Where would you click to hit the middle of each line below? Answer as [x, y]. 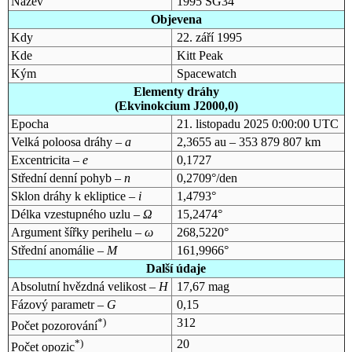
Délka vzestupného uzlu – [77, 214]
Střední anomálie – [59, 250]
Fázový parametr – [59, 304]
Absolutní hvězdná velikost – [84, 286]
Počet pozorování [54, 326]
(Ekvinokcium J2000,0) [176, 105]
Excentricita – [46, 159]
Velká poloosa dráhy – [68, 141]
